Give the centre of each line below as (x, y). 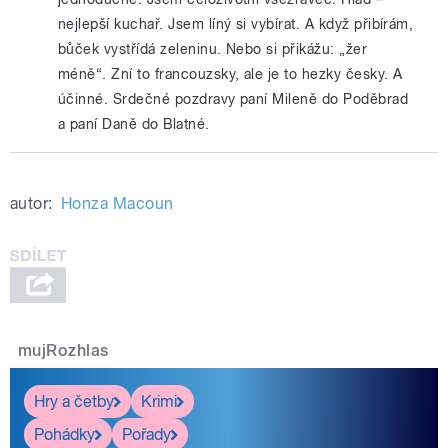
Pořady (146, 434)
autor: (31, 204)
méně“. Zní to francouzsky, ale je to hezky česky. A (230, 74)
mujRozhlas (63, 351)
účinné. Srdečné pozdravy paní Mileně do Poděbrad (233, 99)
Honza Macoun (117, 204)
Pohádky (64, 434)
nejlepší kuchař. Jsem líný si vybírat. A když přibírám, (236, 24)
